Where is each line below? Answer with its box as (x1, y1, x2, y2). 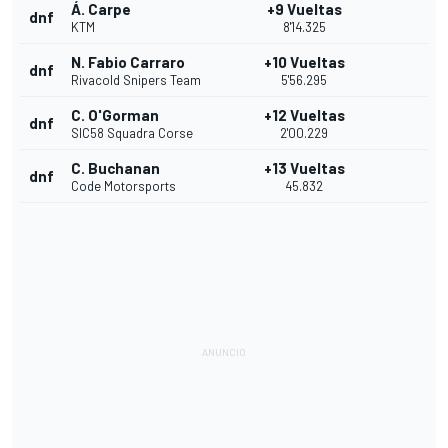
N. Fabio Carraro (71, 53, 185, 72)
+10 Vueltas (263, 53, 345, 72)
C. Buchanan (71, 159, 160, 178)
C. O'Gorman (71, 106, 159, 125)
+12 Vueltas (263, 106, 345, 125)
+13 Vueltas (263, 159, 345, 178)
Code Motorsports (71, 178, 176, 195)
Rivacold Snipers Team (71, 72, 201, 89)
